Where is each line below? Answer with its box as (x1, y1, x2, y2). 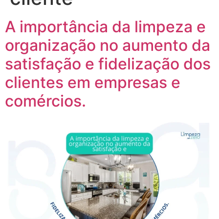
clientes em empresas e (5, 73, 180, 92)
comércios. (5, 91, 86, 110)
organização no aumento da (5, 36, 210, 55)
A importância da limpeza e (5, 17, 206, 36)
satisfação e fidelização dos (5, 54, 211, 73)
